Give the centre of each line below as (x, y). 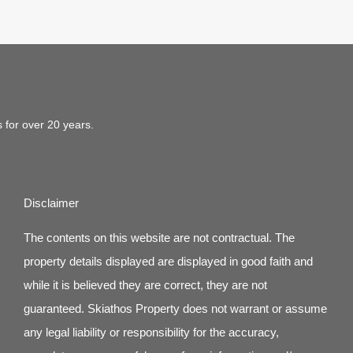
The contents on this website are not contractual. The (160, 238)
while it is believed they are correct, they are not (146, 285)
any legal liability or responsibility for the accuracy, (152, 332)
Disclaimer (52, 203)
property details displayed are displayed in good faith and (169, 261)
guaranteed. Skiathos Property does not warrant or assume (176, 308)
